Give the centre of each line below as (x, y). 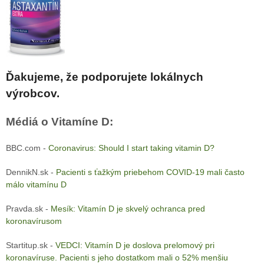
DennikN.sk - (31, 172)
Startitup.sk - (30, 245)
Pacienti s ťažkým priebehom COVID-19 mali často (150, 172)
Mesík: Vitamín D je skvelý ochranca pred (128, 209)
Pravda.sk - (28, 209)
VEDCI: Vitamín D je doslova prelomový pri (135, 245)
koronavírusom (34, 221)
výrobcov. (32, 94)
